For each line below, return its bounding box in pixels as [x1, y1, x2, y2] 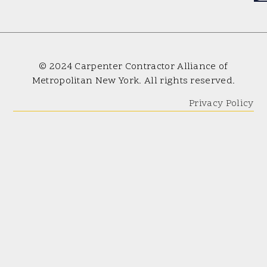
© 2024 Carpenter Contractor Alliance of [39, 60, 228, 73]
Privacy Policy [189, 97, 254, 111]
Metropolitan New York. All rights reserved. [32, 74, 235, 88]
